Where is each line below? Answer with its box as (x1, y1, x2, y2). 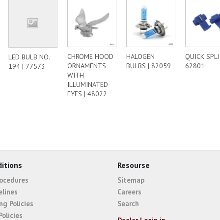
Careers (117, 187, 141, 196)
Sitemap (117, 175, 144, 185)
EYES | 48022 (67, 89, 107, 98)
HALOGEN (126, 52, 155, 61)
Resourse (117, 160, 150, 170)
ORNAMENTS (67, 61, 106, 70)
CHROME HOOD (67, 52, 113, 61)
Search (117, 198, 139, 208)
